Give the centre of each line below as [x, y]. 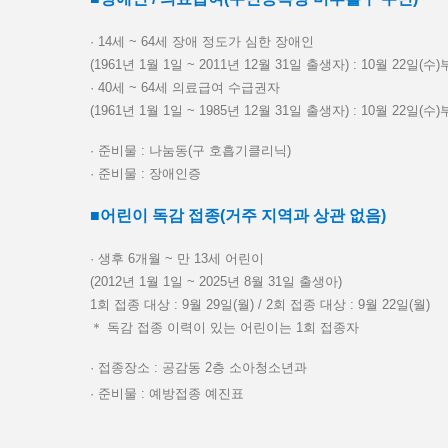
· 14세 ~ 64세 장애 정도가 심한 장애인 [202, 41]
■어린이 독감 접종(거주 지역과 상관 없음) [238, 215]
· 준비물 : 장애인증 [145, 173]
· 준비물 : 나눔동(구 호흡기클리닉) [190, 150]
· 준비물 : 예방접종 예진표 [167, 393]
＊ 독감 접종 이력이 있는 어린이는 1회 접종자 [224, 327]
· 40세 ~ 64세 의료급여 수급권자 [185, 87]
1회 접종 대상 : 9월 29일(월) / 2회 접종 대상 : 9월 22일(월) [260, 304]
